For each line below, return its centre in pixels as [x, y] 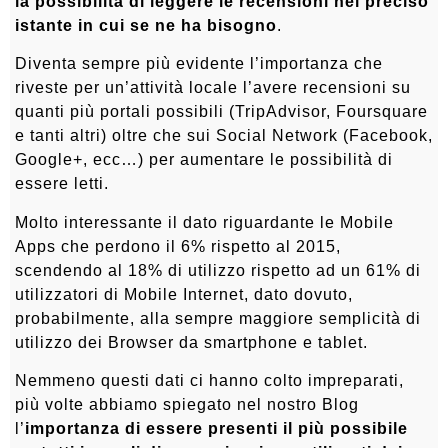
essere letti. [62, 184]
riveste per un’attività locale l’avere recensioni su [213, 88]
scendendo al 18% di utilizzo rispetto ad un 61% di [218, 270]
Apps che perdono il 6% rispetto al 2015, [178, 246]
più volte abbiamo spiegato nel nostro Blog [187, 405]
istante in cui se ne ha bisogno [146, 25]
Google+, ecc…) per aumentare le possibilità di [204, 160]
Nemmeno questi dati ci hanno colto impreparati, [209, 381]
